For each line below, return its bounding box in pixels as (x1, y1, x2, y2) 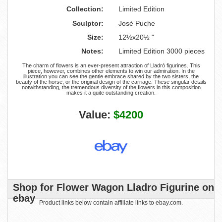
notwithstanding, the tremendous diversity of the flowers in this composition (21, 84, 201, 90)
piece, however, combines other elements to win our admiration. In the (27, 68, 195, 74)
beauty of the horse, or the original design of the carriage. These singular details (15, 79, 207, 85)
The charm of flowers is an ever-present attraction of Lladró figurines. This (22, 62, 200, 68)
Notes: (81, 47, 104, 55)
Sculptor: (72, 19, 104, 27)
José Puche (118, 19, 155, 27)
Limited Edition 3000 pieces (118, 47, 205, 55)
